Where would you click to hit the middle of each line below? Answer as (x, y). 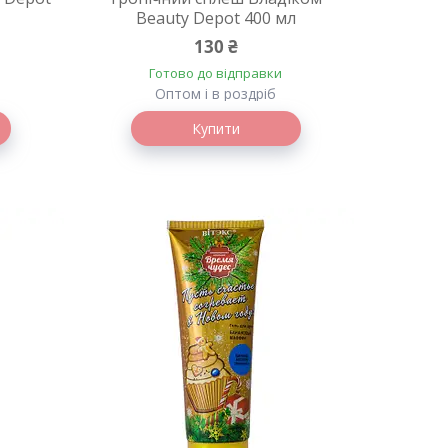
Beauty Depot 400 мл (215, 18)
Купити (215, 128)
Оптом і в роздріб (216, 93)
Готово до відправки (216, 73)
